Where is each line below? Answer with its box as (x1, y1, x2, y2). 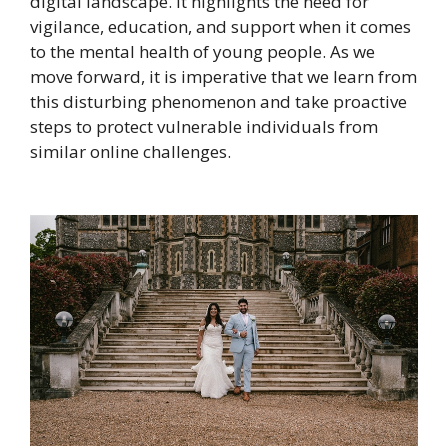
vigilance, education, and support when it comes (30, 15, 411, 39)
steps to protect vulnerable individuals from (30, 115, 378, 139)
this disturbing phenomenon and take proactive (30, 90, 407, 114)
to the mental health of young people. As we (30, 40, 375, 64)
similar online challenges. (30, 140, 231, 164)
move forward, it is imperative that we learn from (30, 65, 417, 89)
